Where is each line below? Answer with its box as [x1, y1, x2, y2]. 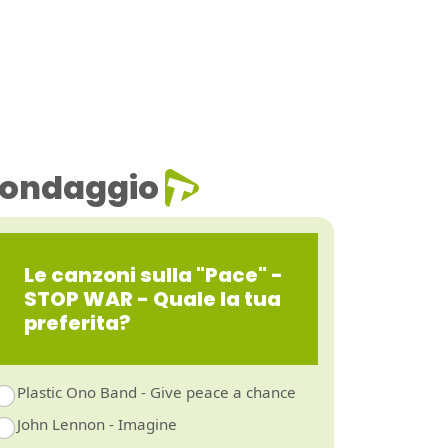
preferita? [24, 309, 131, 337]
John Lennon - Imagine [16, 414, 177, 434]
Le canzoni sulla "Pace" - [24, 261, 283, 289]
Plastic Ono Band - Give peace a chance [16, 382, 296, 402]
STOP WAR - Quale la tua [24, 285, 281, 313]
